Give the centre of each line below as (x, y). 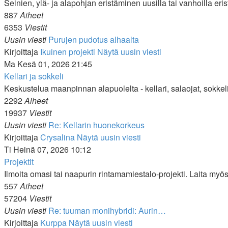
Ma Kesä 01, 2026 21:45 (48, 64)
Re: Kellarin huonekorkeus (96, 125)
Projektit (19, 162)
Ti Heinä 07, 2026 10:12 (48, 149)
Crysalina (58, 137)
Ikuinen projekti (68, 52)
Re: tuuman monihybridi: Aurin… (107, 210)
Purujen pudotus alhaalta (94, 39)
